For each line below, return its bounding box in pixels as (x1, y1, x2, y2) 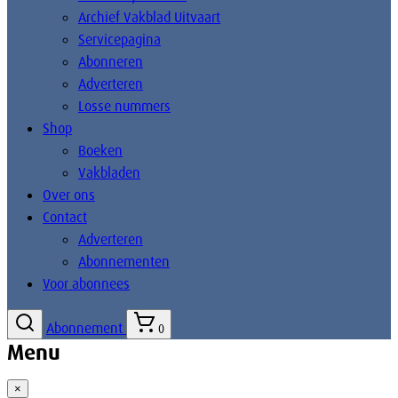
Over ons (43, 186, 95, 204)
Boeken (78, 141, 123, 160)
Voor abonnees (43, 275, 130, 293)
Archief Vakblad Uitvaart (78, 8, 220, 27)
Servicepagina (78, 30, 161, 49)
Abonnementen (78, 252, 170, 271)
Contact (43, 208, 87, 227)
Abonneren (78, 52, 143, 71)
